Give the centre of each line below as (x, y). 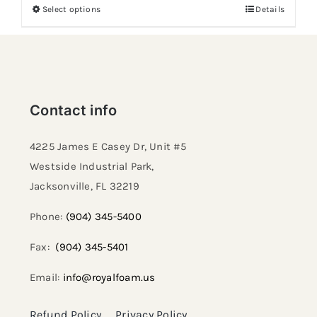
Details (270, 9)
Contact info (74, 110)
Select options (72, 9)
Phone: (48, 217)
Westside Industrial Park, (92, 166)
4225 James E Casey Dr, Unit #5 (108, 146)
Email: (46, 277)
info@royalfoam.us (109, 277)
